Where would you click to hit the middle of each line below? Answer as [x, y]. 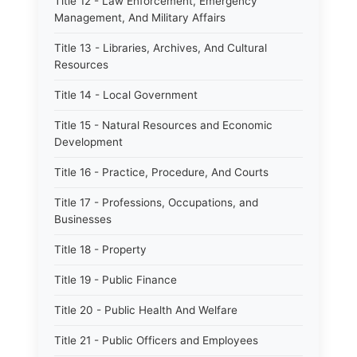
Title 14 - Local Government [126, 95]
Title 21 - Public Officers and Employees [156, 340]
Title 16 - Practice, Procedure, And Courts [161, 172]
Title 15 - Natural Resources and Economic [163, 125]
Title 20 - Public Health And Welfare [146, 310]
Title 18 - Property [100, 249]
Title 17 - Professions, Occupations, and [156, 202]
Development [88, 142]
